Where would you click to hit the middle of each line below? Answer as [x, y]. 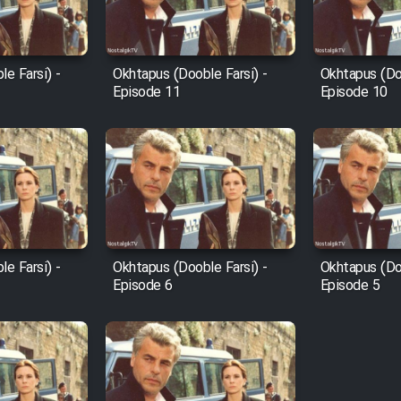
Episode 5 [350, 286]
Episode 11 [147, 93]
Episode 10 [354, 93]
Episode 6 [143, 286]
